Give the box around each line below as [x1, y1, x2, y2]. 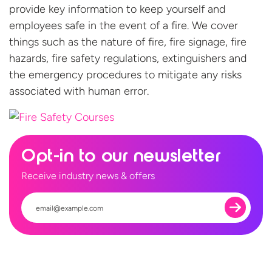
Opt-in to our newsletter [21, 146, 222, 168]
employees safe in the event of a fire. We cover [9, 18, 238, 32]
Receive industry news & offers [21, 169, 155, 182]
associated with [9, 84, 88, 98]
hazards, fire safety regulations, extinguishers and [9, 51, 246, 65]
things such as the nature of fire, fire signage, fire [9, 35, 246, 49]
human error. [88, 84, 149, 98]
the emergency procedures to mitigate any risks [9, 67, 242, 81]
